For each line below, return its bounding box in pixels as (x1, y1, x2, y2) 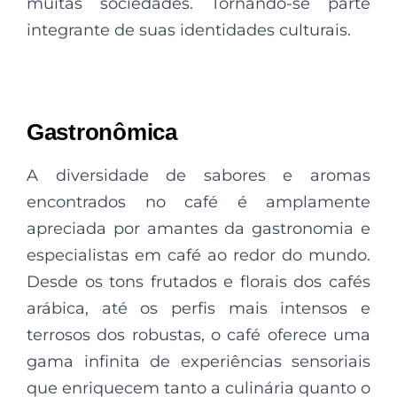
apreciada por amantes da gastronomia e (27, 218, 370, 238)
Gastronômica (27, 118, 177, 145)
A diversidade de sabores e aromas (27, 165, 370, 185)
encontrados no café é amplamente (27, 191, 370, 212)
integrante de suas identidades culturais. (27, 19, 351, 40)
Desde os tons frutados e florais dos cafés (27, 271, 370, 292)
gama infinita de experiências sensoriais (27, 351, 370, 371)
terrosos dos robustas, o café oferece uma (27, 324, 370, 345)
